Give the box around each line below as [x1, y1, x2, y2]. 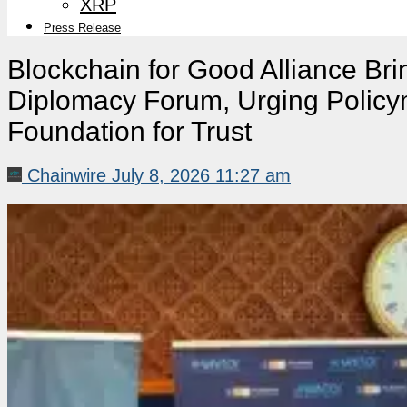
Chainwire [27, 164, 106, 185]
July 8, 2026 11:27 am [112, 164, 291, 185]
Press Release [44, 20, 121, 35]
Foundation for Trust [7, 115, 252, 146]
